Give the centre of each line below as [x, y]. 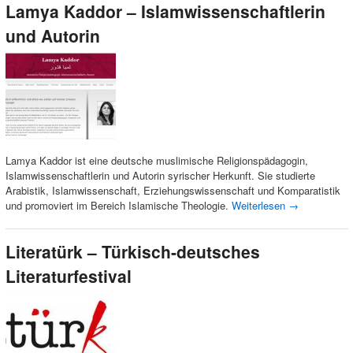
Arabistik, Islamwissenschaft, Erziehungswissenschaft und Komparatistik [173, 191]
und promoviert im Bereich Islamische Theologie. [118, 206]
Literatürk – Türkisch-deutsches [132, 251]
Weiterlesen [260, 206]
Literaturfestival [68, 275]
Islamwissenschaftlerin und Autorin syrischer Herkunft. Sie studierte [160, 176]
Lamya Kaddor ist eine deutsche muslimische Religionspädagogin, [156, 161]
